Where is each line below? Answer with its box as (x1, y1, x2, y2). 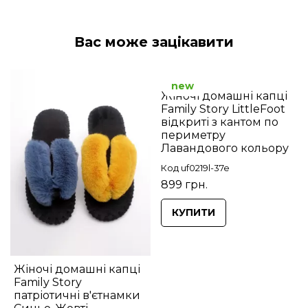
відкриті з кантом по (161, 115, 278, 129)
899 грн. (161, 177, 208, 191)
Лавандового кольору (161, 141, 289, 155)
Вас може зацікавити (74, 33, 234, 50)
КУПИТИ (172, 206, 215, 219)
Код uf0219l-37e (161, 162, 230, 173)
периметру (161, 128, 225, 142)
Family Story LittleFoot (161, 102, 285, 115)
